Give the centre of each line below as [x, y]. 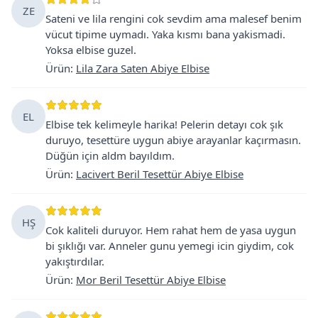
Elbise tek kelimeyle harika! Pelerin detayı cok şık [164, 124]
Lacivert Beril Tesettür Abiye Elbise [160, 174]
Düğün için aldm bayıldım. [110, 155]
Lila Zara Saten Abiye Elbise [143, 68]
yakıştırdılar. [75, 261]
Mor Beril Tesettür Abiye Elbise [151, 279]
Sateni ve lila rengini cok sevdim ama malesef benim [174, 18]
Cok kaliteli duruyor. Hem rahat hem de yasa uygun [171, 230]
